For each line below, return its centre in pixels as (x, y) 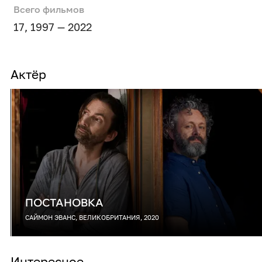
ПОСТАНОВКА (65, 203)
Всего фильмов (49, 9)
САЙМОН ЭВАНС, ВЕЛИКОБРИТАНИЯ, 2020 (92, 218)
